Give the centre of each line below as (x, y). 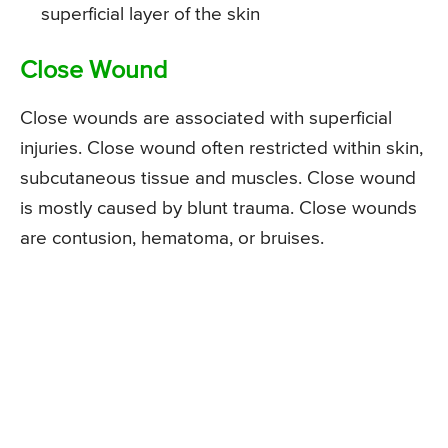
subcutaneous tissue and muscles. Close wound (218, 179)
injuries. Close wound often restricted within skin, (221, 149)
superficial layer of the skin (150, 15)
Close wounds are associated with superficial (206, 119)
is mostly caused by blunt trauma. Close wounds (218, 209)
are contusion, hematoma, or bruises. (172, 239)
